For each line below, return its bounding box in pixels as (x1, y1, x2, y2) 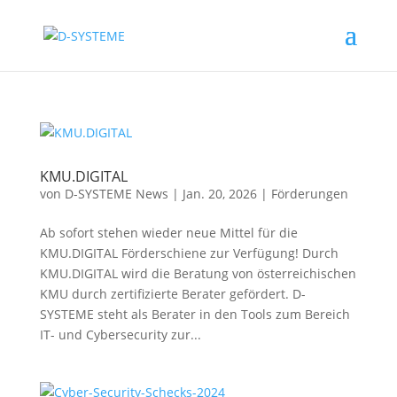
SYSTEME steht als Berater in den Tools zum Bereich (39, 306, 350, 323)
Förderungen (270, 185, 348, 202)
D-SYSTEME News (64, 185, 168, 202)
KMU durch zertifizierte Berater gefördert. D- (39, 285, 306, 302)
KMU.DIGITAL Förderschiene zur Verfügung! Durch (39, 245, 339, 261)
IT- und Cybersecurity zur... (39, 326, 201, 343)
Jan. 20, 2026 (182, 185, 257, 202)
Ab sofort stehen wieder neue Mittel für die (39, 224, 298, 241)
